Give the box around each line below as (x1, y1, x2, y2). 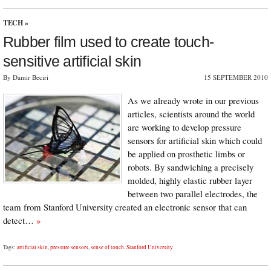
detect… (3, 214, 36, 226)
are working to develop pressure (128, 120, 241, 133)
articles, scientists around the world (128, 107, 255, 120)
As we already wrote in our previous (128, 94, 259, 106)
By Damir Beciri (3, 72, 48, 82)
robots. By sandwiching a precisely (128, 160, 253, 173)
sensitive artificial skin (3, 52, 142, 70)
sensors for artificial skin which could (128, 134, 262, 146)
